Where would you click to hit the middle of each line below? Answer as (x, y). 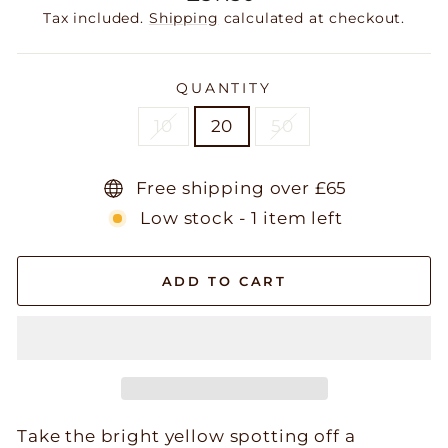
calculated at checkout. (312, 17)
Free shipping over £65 (241, 187)
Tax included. (95, 17)
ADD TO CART (224, 280)
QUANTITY (224, 87)
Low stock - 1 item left (241, 217)
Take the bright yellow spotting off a (186, 435)
